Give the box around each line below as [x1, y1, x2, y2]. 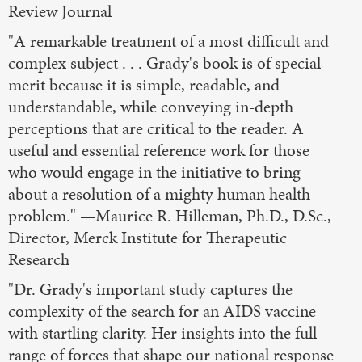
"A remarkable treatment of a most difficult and [8, 29, 329, 53]
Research [8, 247, 69, 271]
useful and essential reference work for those [8, 138, 309, 162]
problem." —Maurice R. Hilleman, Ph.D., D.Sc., [8, 204, 331, 227]
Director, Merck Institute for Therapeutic [8, 225, 287, 249]
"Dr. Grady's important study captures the [8, 277, 293, 301]
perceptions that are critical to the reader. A [8, 116, 304, 140]
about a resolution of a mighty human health [8, 182, 310, 205]
